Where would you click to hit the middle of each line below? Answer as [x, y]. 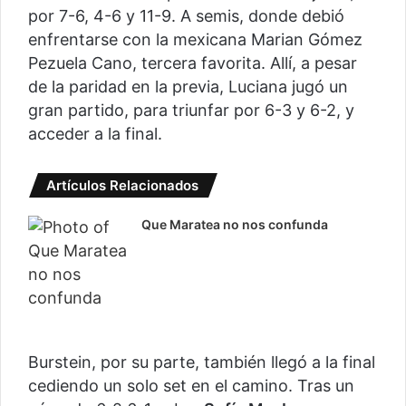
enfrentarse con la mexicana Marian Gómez [195, 40]
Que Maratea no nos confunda [235, 225]
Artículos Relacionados [122, 186]
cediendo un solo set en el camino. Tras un [191, 386]
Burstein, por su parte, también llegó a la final [202, 362]
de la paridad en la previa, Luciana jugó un [188, 87]
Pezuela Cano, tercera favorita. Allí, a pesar [193, 63]
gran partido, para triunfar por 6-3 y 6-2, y [191, 111]
